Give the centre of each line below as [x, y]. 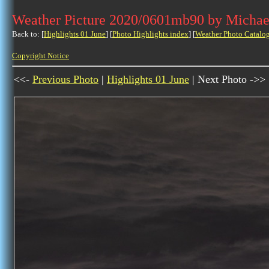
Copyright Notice [41, 56]
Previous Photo [65, 79]
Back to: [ [28, 34]
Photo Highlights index [150, 34]
